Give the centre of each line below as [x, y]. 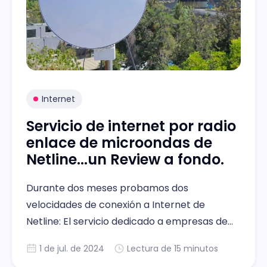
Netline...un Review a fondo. [125, 159]
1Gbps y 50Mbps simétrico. [89, 238]
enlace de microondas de [119, 142]
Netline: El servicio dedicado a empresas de [127, 221]
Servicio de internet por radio [131, 126]
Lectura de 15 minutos [173, 248]
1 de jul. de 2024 [72, 248]
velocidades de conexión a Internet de [116, 204]
